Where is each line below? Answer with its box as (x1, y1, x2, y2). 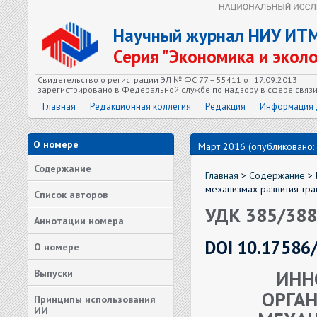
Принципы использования (34, 293, 156, 306)
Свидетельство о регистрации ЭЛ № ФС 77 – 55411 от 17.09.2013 (38, 74, 297, 85)
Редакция (205, 100, 246, 113)
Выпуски (34, 267, 73, 279)
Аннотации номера (34, 214, 124, 227)
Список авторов (34, 188, 108, 201)
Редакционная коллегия (90, 100, 191, 113)
